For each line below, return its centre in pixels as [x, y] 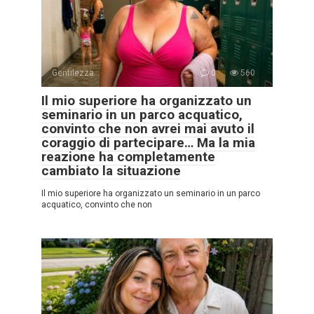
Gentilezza [73, 73]
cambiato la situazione [111, 170]
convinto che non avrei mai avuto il [148, 128]
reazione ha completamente [128, 156]
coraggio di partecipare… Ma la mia [148, 142]
